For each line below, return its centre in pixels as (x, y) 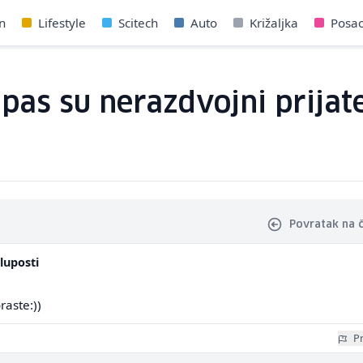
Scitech (138, 23)
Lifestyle (62, 23)
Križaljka (273, 23)
